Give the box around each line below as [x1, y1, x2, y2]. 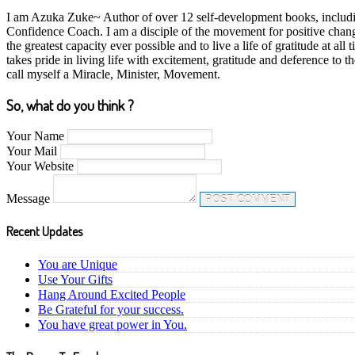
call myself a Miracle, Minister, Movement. [6, 67, 220, 81]
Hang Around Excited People [38, 287, 185, 301]
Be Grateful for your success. [38, 302, 184, 316]
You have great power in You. [38, 317, 187, 331]
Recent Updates [6, 223, 82, 240]
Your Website [6, 159, 77, 174]
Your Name [6, 129, 67, 143]
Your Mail [6, 144, 60, 158]
